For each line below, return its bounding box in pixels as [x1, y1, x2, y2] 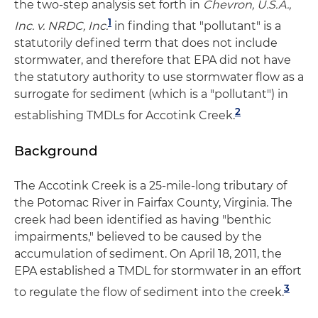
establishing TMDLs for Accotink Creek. [14, 109, 235, 123]
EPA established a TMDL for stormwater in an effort [14, 263, 302, 278]
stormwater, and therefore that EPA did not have [14, 53, 291, 67]
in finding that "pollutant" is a [111, 19, 281, 33]
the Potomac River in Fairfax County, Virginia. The [14, 195, 292, 209]
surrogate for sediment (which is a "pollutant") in [14, 87, 288, 102]
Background [14, 142, 98, 159]
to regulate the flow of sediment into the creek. [14, 285, 284, 299]
